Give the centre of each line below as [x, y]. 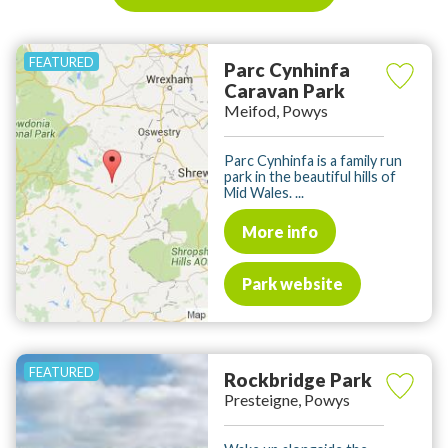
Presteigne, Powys [287, 400]
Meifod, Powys [276, 111]
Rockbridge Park [298, 380]
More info [280, 231]
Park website [292, 283]
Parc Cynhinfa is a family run [313, 161]
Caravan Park [284, 91]
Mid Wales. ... [264, 193]
